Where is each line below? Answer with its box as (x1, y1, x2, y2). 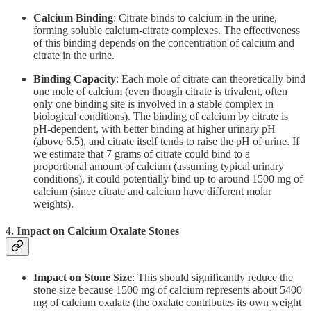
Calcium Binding (33, 12, 113, 24)
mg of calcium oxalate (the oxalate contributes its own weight (33, 296, 301, 308)
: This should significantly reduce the (132, 271, 293, 283)
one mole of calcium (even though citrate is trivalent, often (33, 85, 287, 98)
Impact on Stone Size (33, 271, 132, 283)
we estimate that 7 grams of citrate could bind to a (33, 148, 250, 160)
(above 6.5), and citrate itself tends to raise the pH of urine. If (33, 135, 299, 148)
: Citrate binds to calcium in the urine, (113, 12, 277, 24)
